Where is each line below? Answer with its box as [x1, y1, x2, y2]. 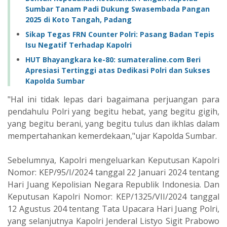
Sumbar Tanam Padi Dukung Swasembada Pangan [25, 4, 210, 14]
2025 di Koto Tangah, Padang [25, 14, 132, 24]
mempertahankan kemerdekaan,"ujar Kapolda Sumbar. [8, 130, 217, 141]
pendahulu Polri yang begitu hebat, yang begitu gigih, [8, 105, 219, 117]
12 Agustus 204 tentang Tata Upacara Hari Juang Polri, [8, 203, 219, 214]
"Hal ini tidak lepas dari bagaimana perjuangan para [8, 93, 219, 105]
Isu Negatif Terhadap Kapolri [25, 40, 132, 50]
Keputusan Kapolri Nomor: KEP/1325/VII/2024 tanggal [8, 191, 219, 202]
